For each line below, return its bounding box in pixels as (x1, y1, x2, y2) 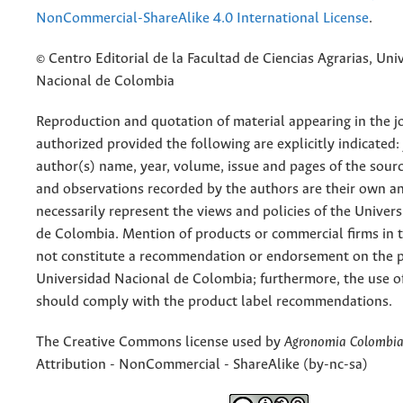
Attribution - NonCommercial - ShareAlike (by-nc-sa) (36, 357, 368, 373)
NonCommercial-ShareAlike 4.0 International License (36, 11, 369, 27)
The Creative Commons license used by (36, 335, 284, 351)
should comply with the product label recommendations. (36, 294, 392, 310)
